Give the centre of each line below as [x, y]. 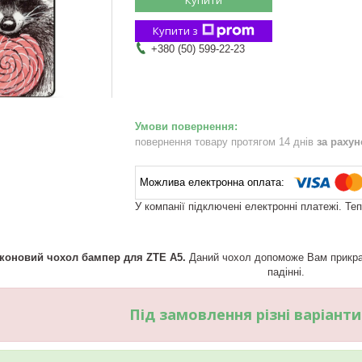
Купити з [175, 30]
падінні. [286, 271]
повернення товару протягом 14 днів [226, 141]
